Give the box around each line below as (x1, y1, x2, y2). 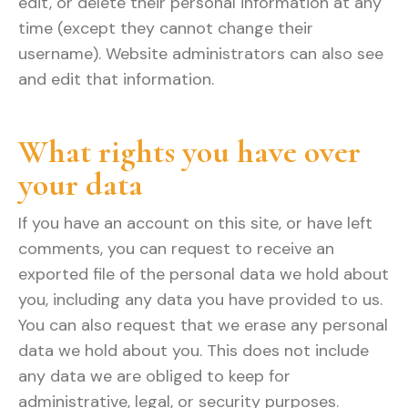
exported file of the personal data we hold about (18, 263, 389, 285)
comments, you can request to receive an (18, 238, 334, 260)
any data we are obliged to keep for (18, 365, 291, 387)
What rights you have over (18, 132, 361, 171)
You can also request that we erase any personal (18, 314, 388, 336)
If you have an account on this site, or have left (18, 212, 372, 234)
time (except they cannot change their (18, 17, 313, 39)
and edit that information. (18, 68, 214, 90)
